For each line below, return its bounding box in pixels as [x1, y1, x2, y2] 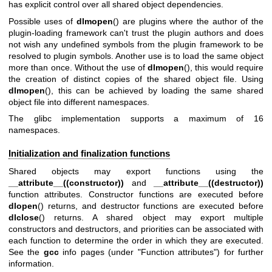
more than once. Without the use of [8, 62, 148, 72]
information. [8, 258, 54, 268]
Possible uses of [8, 16, 77, 26]
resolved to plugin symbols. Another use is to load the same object [8, 50, 263, 61]
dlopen [8, 200, 38, 211]
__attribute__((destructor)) [154, 177, 263, 188]
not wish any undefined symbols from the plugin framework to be [8, 39, 263, 49]
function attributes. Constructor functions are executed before [8, 189, 263, 199]
